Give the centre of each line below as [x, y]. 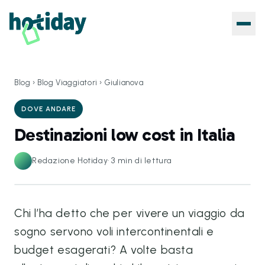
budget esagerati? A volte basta [104, 250]
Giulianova [124, 83]
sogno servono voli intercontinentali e [114, 231]
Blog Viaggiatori [67, 83]
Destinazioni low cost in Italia [125, 135]
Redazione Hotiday [70, 161]
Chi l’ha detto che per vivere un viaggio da [130, 213]
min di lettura [145, 161]
